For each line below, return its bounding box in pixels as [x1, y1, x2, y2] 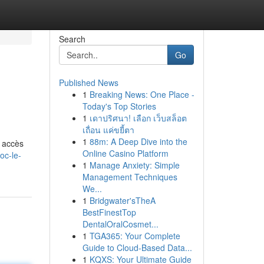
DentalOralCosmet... [82, 218, 159, 230]
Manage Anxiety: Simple [89, 159, 180, 171]
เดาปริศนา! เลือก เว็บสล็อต [89, 112, 187, 124]
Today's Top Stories [82, 100, 156, 112]
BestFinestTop [82, 206, 136, 218]
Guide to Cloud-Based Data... [82, 242, 192, 253]
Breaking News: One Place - [89, 88, 194, 100]
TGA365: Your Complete [89, 230, 180, 242]
